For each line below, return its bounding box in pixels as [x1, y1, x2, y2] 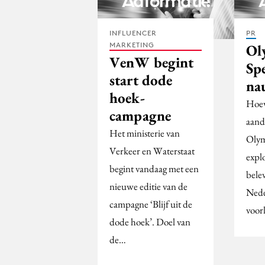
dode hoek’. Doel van [109, 215, 190, 228]
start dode [109, 70, 173, 89]
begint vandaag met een [109, 161, 199, 175]
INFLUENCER [109, 28, 157, 37]
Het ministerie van [109, 126, 180, 140]
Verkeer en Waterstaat [109, 144, 195, 157]
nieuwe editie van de [109, 179, 188, 193]
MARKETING [109, 40, 154, 49]
